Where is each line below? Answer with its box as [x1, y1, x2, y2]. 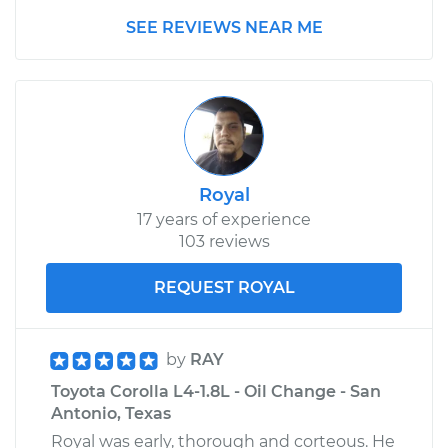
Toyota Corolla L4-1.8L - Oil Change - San [51, 381, 381, 401]
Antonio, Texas [51, 403, 171, 423]
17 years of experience [137, 209, 311, 229]
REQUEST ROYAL [153, 277, 295, 297]
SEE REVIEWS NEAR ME [125, 17, 323, 37]
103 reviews [178, 231, 270, 251]
